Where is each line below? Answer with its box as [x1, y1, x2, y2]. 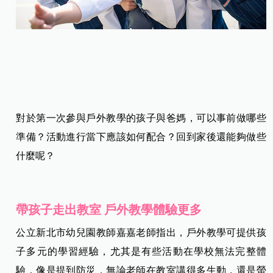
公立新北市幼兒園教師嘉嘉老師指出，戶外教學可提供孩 [16, 227, 266, 238]
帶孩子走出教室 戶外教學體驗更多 [16, 202, 202, 216]
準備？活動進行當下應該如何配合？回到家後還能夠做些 [16, 131, 266, 142]
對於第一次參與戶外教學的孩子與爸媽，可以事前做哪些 [16, 112, 266, 123]
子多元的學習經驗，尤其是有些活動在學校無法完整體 [16, 246, 266, 257]
